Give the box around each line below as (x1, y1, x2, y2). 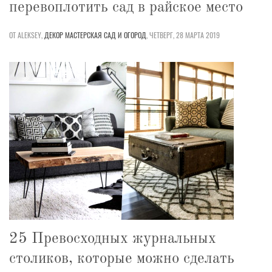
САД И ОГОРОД (104, 29, 146, 40)
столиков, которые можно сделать (9, 251, 234, 267)
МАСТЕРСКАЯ (65, 29, 102, 40)
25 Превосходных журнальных (9, 231, 216, 246)
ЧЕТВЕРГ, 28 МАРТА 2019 (149, 29, 220, 40)
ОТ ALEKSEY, (9, 29, 42, 40)
